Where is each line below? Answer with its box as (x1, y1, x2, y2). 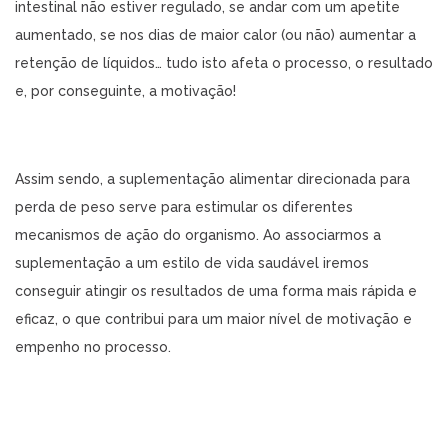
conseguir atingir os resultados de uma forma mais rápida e (15, 283, 417, 299)
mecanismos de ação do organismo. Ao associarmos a (15, 227, 381, 243)
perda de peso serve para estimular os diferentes (15, 199, 353, 215)
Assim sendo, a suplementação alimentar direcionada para (15, 171, 410, 187)
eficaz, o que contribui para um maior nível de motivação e (15, 311, 412, 327)
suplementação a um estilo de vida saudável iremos (15, 255, 369, 271)
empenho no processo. (15, 339, 171, 355)
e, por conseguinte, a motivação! (15, 83, 236, 99)
